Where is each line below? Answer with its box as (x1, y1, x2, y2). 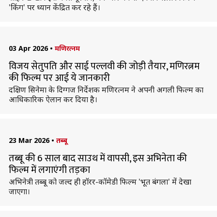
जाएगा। (8, 186, 30, 197)
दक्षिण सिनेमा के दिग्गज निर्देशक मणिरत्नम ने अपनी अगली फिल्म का (8, 84, 203, 95)
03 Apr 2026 (8, 44, 48, 53)
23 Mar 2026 (8, 136, 49, 145)
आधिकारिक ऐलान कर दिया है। (8, 94, 97, 105)
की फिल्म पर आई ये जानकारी (8, 70, 110, 86)
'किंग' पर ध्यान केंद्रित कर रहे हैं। (8, 2, 100, 13)
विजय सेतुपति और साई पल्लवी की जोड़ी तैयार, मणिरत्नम (8, 58, 200, 75)
